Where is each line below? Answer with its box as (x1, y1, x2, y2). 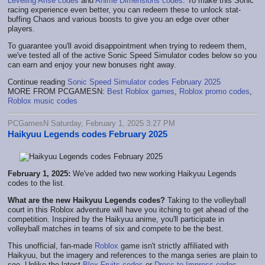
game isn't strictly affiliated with (118, 241, 228, 250)
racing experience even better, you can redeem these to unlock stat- (8, 5, 241, 14)
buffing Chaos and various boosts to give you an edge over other (8, 14, 229, 24)
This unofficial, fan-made (8, 241, 95, 250)
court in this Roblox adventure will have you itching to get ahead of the (8, 205, 248, 214)
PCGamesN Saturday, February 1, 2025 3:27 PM (8, 118, 175, 128)
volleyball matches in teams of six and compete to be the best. (8, 224, 224, 233)
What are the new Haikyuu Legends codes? (8, 195, 167, 205)
